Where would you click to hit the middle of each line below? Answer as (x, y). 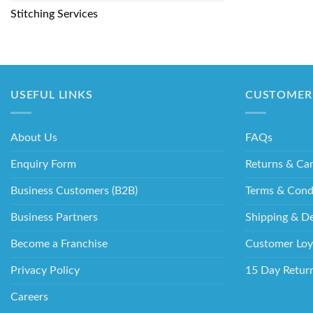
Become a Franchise (59, 243)
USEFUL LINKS (52, 95)
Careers (29, 297)
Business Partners (54, 217)
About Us (34, 137)
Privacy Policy (45, 270)
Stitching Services (54, 14)
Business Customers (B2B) (74, 190)
